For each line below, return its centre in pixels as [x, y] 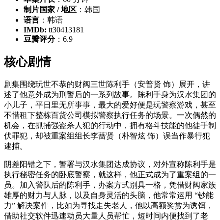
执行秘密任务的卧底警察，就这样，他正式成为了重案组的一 [110, 175]
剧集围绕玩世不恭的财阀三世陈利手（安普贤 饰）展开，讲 [107, 84]
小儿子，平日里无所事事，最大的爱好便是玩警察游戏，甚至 [110, 105]
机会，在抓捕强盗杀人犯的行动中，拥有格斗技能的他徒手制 [110, 126]
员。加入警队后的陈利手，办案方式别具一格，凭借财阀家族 [110, 185]
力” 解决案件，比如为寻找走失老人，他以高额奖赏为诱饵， [109, 206]
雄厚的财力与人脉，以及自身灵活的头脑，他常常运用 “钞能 [109, 195]
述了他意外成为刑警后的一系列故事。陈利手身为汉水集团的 [110, 95]
